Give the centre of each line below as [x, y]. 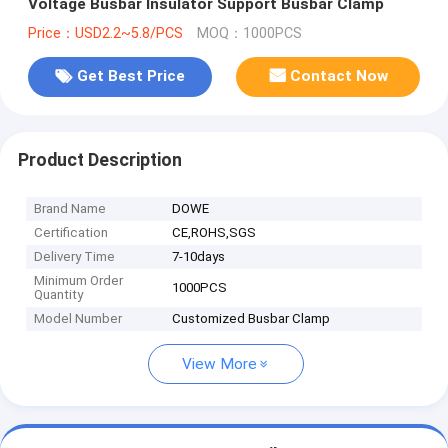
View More [219, 364]
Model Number [78, 319]
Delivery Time [75, 257]
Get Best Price [130, 76]
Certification [71, 233]
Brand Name [70, 209]
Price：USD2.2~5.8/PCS [105, 33]
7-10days [199, 257]
